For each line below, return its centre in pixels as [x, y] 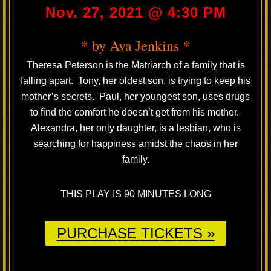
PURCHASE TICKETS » [135, 233]
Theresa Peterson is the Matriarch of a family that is [135, 65]
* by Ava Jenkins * [135, 45]
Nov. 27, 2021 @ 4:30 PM [135, 12]
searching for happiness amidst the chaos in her [135, 144]
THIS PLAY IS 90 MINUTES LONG [135, 194]
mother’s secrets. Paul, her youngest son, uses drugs [135, 96]
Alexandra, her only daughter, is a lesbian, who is [135, 128]
